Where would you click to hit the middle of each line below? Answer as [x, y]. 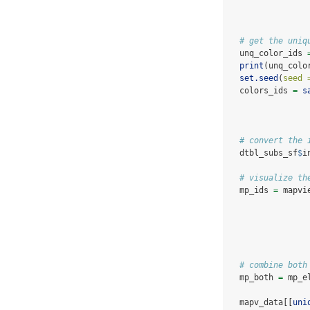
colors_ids [261, 91]
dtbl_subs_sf [264, 153]
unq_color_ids [268, 54]
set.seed [259, 79]
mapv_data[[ [261, 303]
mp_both [254, 278]
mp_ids [252, 191]
